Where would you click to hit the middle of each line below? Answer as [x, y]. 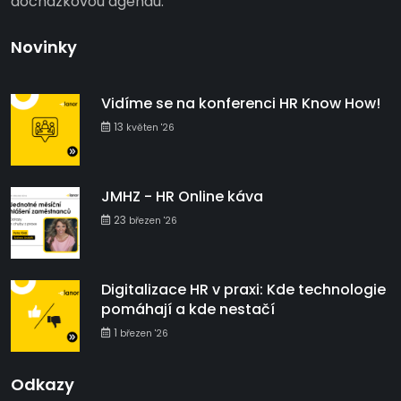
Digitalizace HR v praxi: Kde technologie [244, 290]
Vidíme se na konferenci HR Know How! [241, 104]
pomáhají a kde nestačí [188, 310]
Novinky [44, 47]
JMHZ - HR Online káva [183, 197]
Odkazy [43, 385]
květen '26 [151, 128]
